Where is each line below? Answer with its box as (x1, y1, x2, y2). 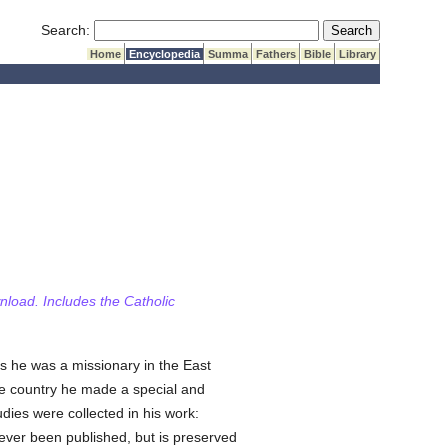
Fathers (253, 48, 300, 60)
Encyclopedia (126, 48, 204, 60)
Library (336, 48, 380, 60)
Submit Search (322, 21, 416, 37)
